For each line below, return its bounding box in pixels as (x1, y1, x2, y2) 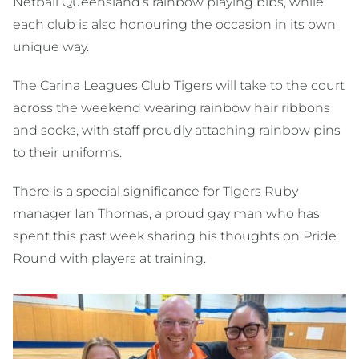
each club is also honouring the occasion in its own (13, 17, 336, 33)
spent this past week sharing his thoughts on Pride (13, 228, 337, 244)
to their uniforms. (13, 145, 122, 161)
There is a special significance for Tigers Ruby (13, 184, 298, 200)
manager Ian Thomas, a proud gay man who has (13, 206, 320, 222)
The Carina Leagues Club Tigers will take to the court (13, 78, 345, 94)
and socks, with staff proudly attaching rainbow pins (13, 123, 341, 139)
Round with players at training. (13, 251, 206, 267)
